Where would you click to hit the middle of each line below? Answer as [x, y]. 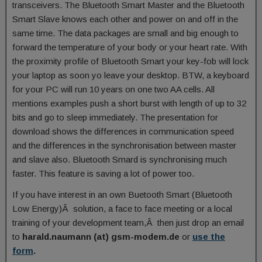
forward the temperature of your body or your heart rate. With [130, 47]
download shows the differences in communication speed [123, 131]
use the [209, 237]
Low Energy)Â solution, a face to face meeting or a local [122, 208]
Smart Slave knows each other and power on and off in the [125, 19]
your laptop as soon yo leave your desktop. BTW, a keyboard [131, 75]
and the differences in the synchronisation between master [124, 145]
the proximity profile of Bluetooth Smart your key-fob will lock [130, 61]
